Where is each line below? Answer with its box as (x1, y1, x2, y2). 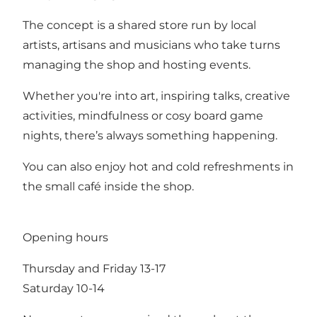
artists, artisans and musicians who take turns (23, 38, 280, 52)
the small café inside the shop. (23, 179, 194, 193)
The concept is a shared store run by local (23, 18, 256, 32)
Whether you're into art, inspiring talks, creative (23, 88, 290, 103)
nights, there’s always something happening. (23, 128, 277, 142)
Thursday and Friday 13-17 (23, 261, 166, 275)
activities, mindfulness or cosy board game (23, 108, 263, 122)
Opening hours (23, 230, 108, 244)
